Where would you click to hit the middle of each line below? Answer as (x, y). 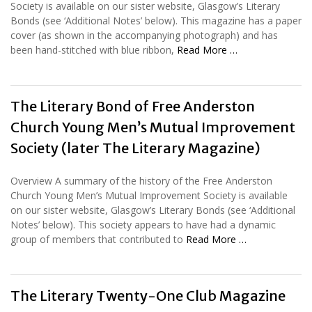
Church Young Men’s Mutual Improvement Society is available (149, 195)
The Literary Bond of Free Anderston (133, 106)
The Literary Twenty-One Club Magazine (148, 295)
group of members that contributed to (98, 239)
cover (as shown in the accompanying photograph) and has (144, 35)
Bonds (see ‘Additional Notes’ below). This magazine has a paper (156, 20)
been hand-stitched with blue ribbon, (94, 49)
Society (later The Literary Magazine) (135, 148)
